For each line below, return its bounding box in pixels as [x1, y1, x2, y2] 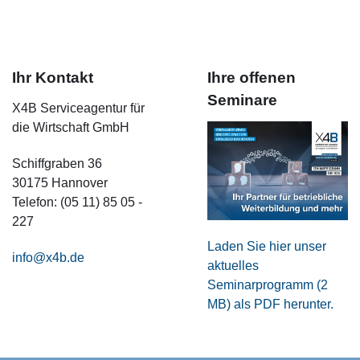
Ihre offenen [207, 69, 296, 87]
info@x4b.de [11, 250, 84, 264]
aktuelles [207, 258, 259, 272]
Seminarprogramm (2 [207, 277, 328, 292]
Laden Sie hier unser [207, 239, 326, 253]
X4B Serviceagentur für [11, 101, 145, 116]
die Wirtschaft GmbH [11, 121, 129, 135]
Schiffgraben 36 [11, 156, 102, 170]
